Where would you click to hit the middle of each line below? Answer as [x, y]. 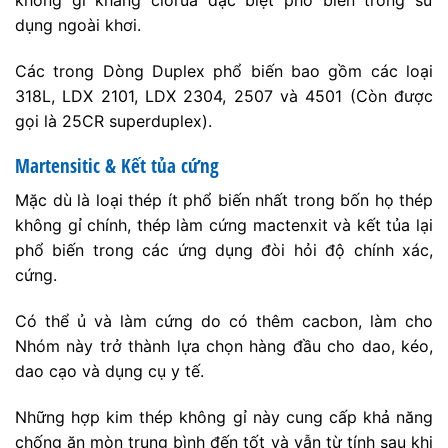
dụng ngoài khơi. [78, 24]
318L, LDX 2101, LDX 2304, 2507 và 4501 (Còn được [224, 95]
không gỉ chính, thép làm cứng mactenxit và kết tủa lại [224, 225]
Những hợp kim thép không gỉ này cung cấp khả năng [224, 416]
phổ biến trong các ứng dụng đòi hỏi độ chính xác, [224, 250]
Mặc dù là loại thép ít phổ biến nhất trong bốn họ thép [224, 200]
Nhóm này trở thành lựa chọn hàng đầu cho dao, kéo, [224, 345]
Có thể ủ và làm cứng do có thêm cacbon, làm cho [224, 320]
